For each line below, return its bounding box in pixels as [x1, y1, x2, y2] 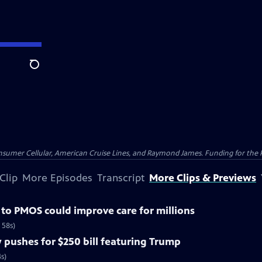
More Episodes [22, 171, 92, 184]
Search [29, 65, 58, 77]
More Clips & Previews [149, 171, 256, 184]
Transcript [97, 171, 144, 184]
